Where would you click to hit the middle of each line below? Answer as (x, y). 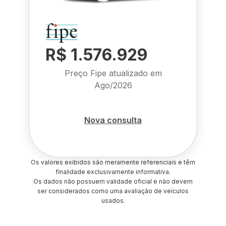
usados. (113, 201)
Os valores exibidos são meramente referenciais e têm (113, 162)
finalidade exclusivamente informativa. (113, 172)
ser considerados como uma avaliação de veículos (113, 191)
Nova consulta (113, 120)
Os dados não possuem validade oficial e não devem (113, 181)
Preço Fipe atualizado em (113, 73)
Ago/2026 (113, 85)
